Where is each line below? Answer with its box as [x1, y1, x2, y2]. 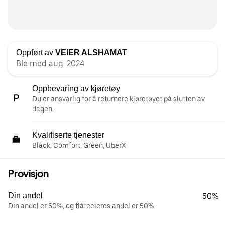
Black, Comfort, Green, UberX [32, 141, 126, 150]
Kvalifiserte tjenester [32, 131, 104, 140]
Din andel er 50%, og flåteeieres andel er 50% [8, 202, 154, 210]
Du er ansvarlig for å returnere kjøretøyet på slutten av [32, 95, 205, 103]
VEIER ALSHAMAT [55, 48, 127, 57]
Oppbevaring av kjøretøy [32, 84, 120, 93]
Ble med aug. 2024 [16, 59, 84, 69]
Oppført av [16, 48, 55, 57]
